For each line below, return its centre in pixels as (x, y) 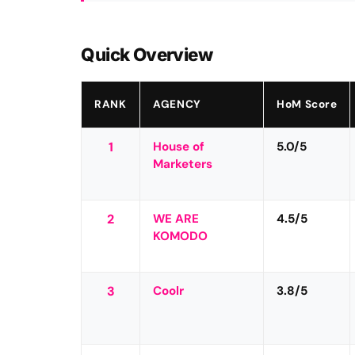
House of (179, 146)
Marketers (183, 164)
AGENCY (177, 104)
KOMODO (181, 236)
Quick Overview (147, 54)
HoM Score (307, 104)
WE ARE (176, 218)
